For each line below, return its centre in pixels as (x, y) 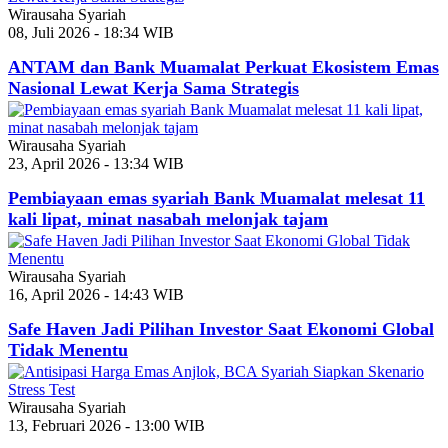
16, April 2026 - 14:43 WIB (96, 294)
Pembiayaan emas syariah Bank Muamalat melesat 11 (216, 197)
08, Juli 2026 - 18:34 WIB (91, 32)
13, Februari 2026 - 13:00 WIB (106, 425)
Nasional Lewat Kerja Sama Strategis (153, 87)
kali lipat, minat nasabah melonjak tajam (168, 218)
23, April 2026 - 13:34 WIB (96, 163)
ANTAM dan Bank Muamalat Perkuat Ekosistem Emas (223, 66)
